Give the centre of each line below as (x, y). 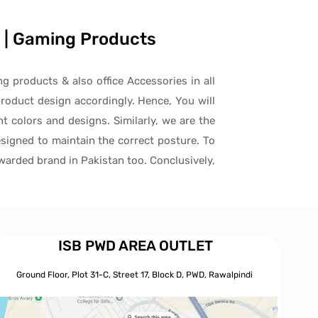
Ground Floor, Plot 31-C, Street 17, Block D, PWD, (112, 274)
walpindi (236, 274)
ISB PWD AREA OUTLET (136, 245)
